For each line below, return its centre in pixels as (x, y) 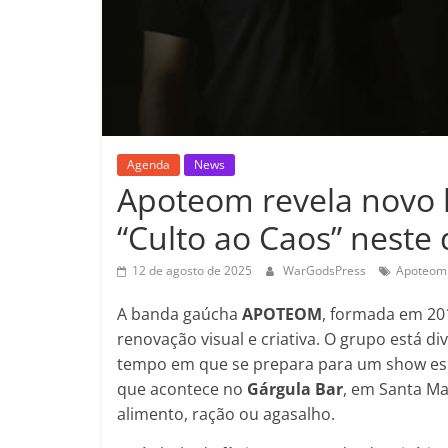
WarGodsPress (326, 270)
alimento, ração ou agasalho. (226, 413)
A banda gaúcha (179, 313)
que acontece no (182, 388)
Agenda (148, 164)
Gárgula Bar (295, 388)
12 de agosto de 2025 (192, 270)
